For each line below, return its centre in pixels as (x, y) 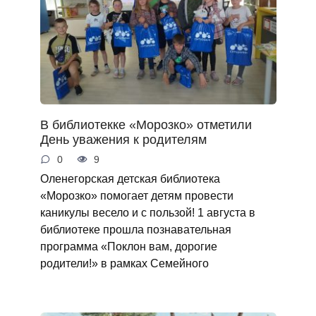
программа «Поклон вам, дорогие (128, 246)
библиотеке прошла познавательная (135, 229)
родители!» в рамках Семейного (124, 263)
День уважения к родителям (123, 139)
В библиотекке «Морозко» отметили (146, 124)
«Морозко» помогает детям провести (136, 195)
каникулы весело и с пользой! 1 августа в (147, 212)
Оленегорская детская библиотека (130, 178)
